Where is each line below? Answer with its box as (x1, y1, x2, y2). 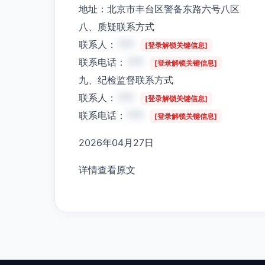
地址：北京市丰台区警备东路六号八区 (79, 2, 240, 15)
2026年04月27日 (79, 136, 154, 148)
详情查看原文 (79, 163, 135, 176)
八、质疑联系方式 (79, 20, 154, 33)
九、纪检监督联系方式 (79, 73, 173, 86)
